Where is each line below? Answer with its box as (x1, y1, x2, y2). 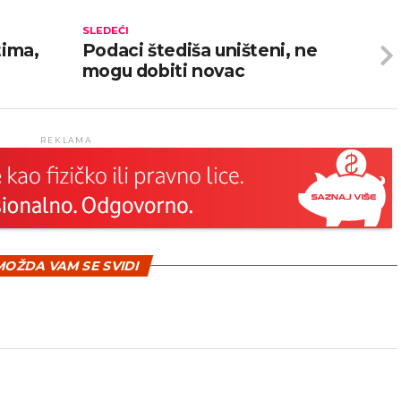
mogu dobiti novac (81, 60, 245, 81)
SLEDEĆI (81, 24, 129, 37)
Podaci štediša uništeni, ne (81, 39, 318, 61)
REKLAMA (40, 135, 92, 145)
